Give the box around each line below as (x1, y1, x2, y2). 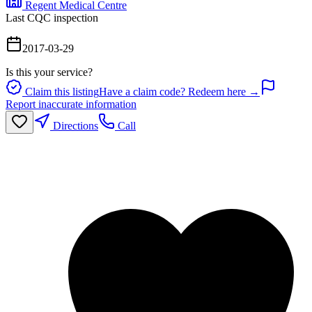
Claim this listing (22, 85, 99, 97)
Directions (50, 119, 98, 132)
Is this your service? (6, 65, 93, 78)
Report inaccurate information (6, 97, 136, 110)
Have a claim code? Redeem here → (99, 85, 260, 97)
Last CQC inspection (6, 11, 98, 24)
